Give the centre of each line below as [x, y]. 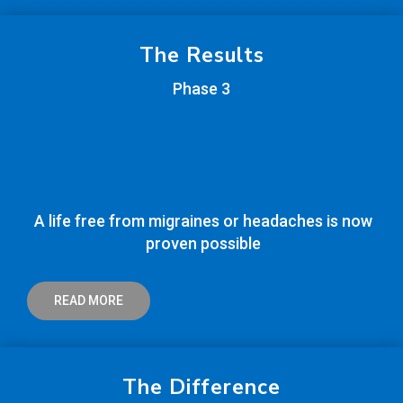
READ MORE [89, 301]
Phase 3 [201, 89]
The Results [201, 56]
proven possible [203, 244]
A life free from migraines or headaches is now [203, 221]
